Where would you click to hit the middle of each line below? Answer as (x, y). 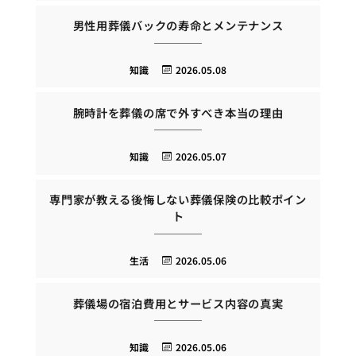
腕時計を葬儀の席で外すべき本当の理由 (178, 112)
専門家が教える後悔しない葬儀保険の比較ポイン (178, 199)
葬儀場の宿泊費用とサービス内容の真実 (178, 303)
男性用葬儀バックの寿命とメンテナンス (178, 25)
